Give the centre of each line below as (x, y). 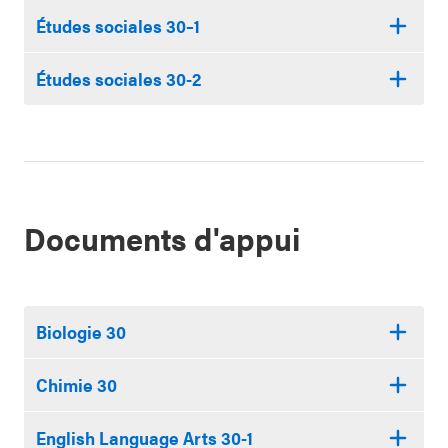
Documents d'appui (162, 237)
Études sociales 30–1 (118, 25)
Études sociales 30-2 (118, 78)
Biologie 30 (81, 331)
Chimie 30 (76, 384)
